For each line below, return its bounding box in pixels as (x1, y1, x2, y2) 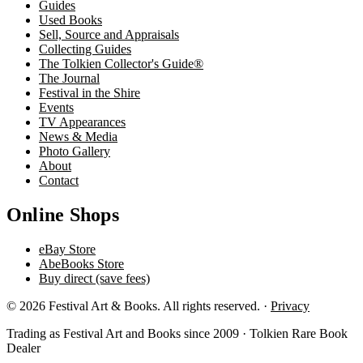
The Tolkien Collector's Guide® (39, 57, 203, 71)
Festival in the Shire (39, 86, 140, 100)
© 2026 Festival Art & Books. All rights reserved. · (6, 299, 271, 314)
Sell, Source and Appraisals (39, 28, 179, 42)
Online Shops (6, 204, 119, 226)
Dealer (6, 341, 41, 356)
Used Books (39, 13, 102, 28)
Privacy (271, 299, 310, 314)
